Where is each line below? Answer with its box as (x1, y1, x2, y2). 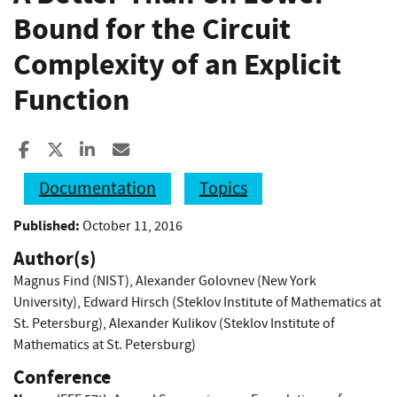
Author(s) (13, 244, 97, 272)
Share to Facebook (34, 137, 163, 160)
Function (13, 80, 129, 121)
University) (13, 292, 77, 311)
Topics (199, 176, 247, 199)
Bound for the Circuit (13, 9, 291, 50)
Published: (13, 215, 80, 235)
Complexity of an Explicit (13, 44, 341, 85)
